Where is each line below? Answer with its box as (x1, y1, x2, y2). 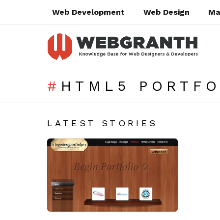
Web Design (143, 7, 190, 17)
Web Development (52, 7, 125, 17)
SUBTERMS (47, 103, 90, 110)
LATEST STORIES (47, 118, 158, 128)
